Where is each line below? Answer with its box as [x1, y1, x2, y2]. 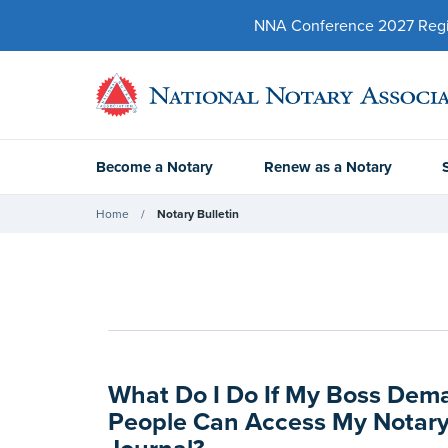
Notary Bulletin [157, 206, 239, 221]
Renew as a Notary [263, 158, 392, 176]
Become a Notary [96, 158, 213, 176]
